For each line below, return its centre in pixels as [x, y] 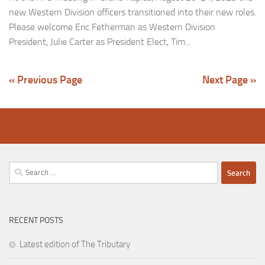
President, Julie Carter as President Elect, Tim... [100, 42]
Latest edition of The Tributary [75, 245]
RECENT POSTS [36, 221]
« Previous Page [46, 80]
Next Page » [229, 80]
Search [21, 168]
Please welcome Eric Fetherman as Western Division [112, 27]
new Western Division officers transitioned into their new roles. [132, 12]
